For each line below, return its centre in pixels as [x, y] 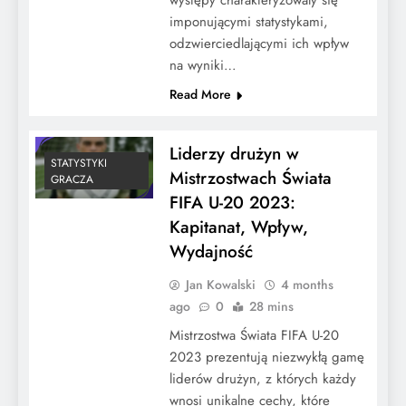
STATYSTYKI [79, 163]
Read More [200, 94]
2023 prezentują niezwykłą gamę [266, 357]
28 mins [271, 306]
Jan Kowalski [220, 284]
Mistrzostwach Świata [250, 178]
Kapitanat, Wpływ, [238, 227]
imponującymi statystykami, [248, 21]
